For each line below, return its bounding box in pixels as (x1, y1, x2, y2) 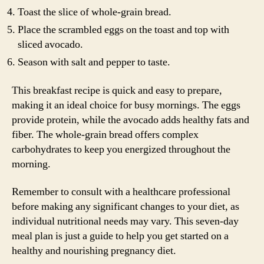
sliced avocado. (18, 38, 83, 51)
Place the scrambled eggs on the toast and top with (18, 23, 229, 37)
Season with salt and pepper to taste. (18, 55, 170, 69)
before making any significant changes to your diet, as (12, 200, 239, 213)
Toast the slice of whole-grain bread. (18, 5, 171, 19)
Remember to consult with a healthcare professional (12, 185, 230, 199)
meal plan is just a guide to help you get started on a (12, 229, 229, 243)
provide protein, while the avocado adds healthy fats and (12, 113, 249, 127)
